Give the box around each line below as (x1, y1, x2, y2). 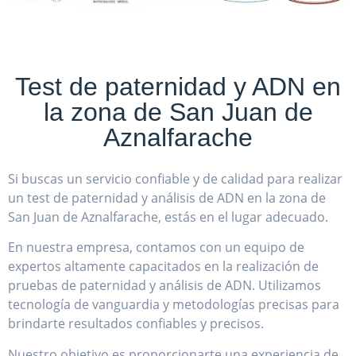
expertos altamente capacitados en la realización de (8, 257, 319, 276)
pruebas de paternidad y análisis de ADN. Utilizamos (8, 277, 321, 295)
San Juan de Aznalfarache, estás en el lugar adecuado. (8, 207, 328, 226)
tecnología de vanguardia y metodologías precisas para (8, 296, 339, 314)
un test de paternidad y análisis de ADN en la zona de (8, 188, 326, 207)
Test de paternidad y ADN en (15, 72, 341, 101)
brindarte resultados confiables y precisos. (8, 315, 264, 333)
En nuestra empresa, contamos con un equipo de (8, 238, 304, 257)
